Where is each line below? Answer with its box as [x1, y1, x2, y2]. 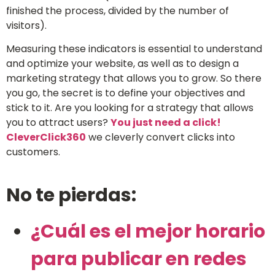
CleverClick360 [6, 130, 86, 145]
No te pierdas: [6, 182, 136, 209]
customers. [6, 145, 60, 160]
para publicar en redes [31, 246, 247, 273]
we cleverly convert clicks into [86, 130, 235, 145]
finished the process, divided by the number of [6, 3, 229, 18]
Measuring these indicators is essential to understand [6, 42, 262, 56]
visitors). [6, 18, 47, 33]
